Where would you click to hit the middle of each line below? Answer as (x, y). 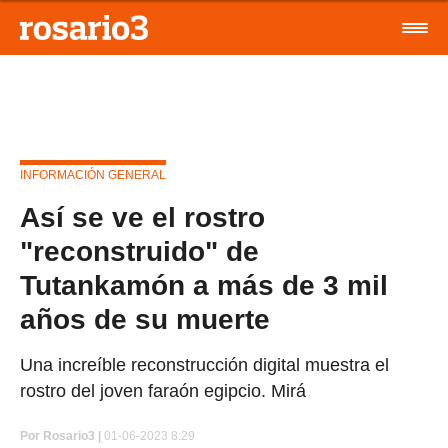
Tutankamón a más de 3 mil (204, 285)
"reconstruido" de (139, 251)
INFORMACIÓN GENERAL (93, 175)
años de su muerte (145, 319)
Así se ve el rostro (142, 217)
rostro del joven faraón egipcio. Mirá (163, 391)
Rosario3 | (72, 436)
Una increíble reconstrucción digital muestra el (204, 365)
